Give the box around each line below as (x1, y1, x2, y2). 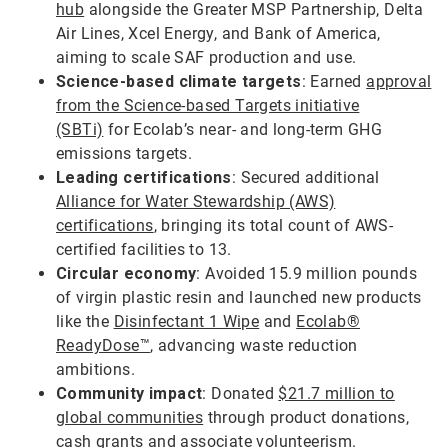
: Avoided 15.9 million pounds (196, 264, 418, 284)
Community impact (56, 384, 203, 404)
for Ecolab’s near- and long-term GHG (103, 120, 383, 140)
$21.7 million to (278, 384, 395, 404)
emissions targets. (56, 144, 193, 164)
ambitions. (56, 360, 136, 380)
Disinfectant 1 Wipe (113, 312, 260, 332)
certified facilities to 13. (56, 240, 232, 260)
